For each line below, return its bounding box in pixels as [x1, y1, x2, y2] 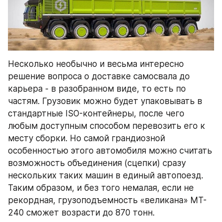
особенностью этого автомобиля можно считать [8, 146, 212, 156]
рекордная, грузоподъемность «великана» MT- [8, 195, 207, 206]
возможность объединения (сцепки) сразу [8, 158, 186, 168]
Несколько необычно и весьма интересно [8, 59, 184, 69]
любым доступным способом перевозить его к [8, 121, 205, 131]
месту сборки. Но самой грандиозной [8, 133, 165, 144]
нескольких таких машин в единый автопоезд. [8, 170, 203, 181]
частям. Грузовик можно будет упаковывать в [8, 96, 202, 107]
